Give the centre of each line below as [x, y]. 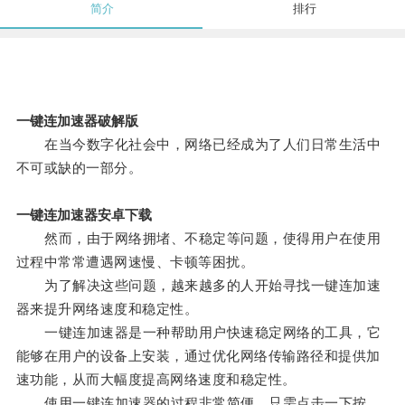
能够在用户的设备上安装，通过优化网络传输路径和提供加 [198, 356]
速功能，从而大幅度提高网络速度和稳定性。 [156, 380]
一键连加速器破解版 [77, 121]
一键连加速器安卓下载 [84, 215]
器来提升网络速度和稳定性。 [107, 309]
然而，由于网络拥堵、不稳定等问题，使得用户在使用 [198, 239]
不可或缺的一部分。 [79, 168]
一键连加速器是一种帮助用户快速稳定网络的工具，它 [198, 333]
